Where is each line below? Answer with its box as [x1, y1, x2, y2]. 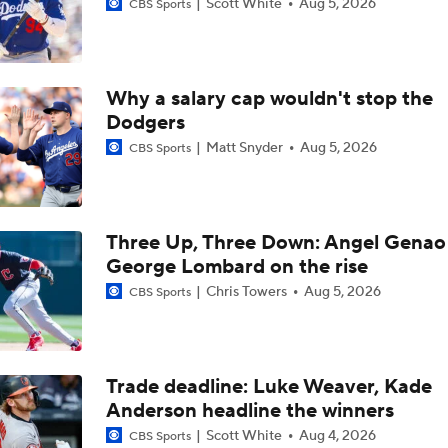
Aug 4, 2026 [298, 426, 376, 445]
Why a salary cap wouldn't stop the [105, 85, 433, 112]
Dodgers [105, 109, 185, 136]
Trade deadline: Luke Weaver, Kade [105, 373, 432, 400]
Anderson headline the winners [105, 397, 394, 424]
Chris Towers [202, 282, 290, 301]
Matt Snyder [202, 138, 286, 157]
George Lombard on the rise [105, 253, 368, 280]
